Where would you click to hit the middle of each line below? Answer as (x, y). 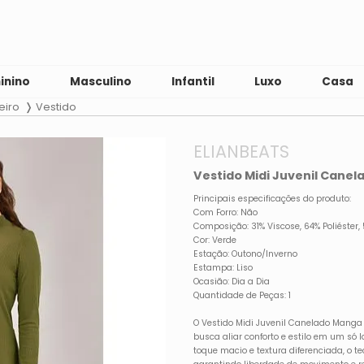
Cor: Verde (215, 240)
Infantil (193, 82)
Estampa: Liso (223, 267)
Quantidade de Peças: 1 (243, 295)
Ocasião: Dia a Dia (232, 281)
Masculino (101, 82)
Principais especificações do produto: (273, 198)
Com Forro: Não (226, 212)
